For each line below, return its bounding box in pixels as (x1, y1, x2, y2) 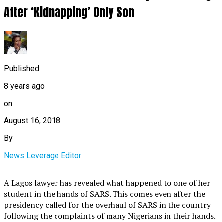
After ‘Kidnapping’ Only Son (4, 3, 134, 21)
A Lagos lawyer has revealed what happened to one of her (4, 177, 210, 188)
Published (4, 63, 39, 73)
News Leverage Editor (4, 150, 81, 160)
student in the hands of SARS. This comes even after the (4, 188, 205, 199)
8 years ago (4, 81, 45, 91)
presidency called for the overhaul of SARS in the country (4, 199, 211, 210)
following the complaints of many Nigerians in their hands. (4, 210, 216, 221)
